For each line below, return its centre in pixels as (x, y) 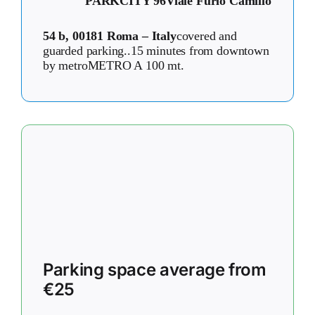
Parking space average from (155, 269)
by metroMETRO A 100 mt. (114, 65)
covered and (206, 36)
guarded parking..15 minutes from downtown (156, 50)
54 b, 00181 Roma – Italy (110, 36)
